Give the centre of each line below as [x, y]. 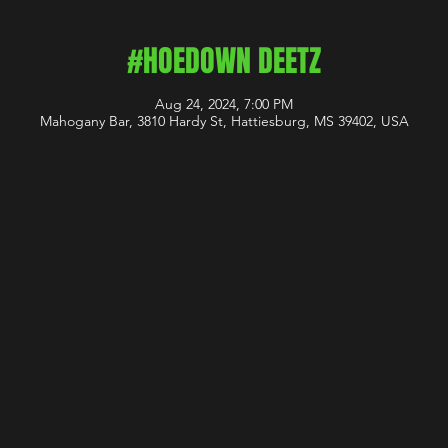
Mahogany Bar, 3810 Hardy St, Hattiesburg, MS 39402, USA [224, 121]
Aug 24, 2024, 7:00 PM [224, 104]
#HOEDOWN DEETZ [224, 61]
